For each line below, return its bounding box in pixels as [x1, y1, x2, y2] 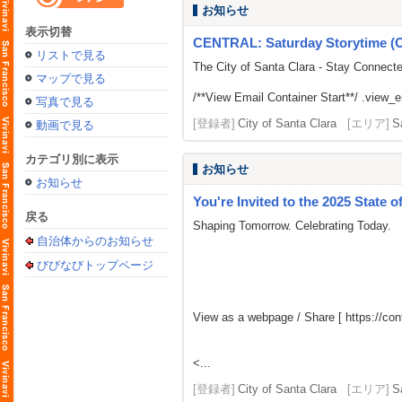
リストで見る [36, 48, 106, 62]
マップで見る [36, 72, 106, 85]
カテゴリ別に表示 [25, 153, 118, 166]
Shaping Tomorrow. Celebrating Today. [193, 219, 391, 232]
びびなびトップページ [37, 258, 153, 272]
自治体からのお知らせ [37, 234, 153, 248]
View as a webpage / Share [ [193, 310, 345, 324]
